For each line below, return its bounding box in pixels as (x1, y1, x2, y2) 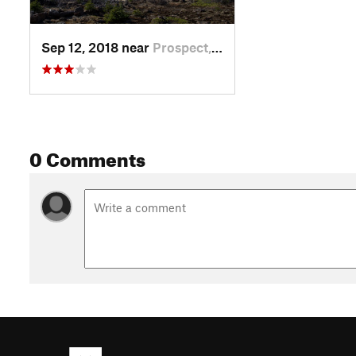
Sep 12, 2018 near (41, 38, 153, 55)
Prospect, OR (153, 38, 211, 55)
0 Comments (29, 141, 145, 172)
